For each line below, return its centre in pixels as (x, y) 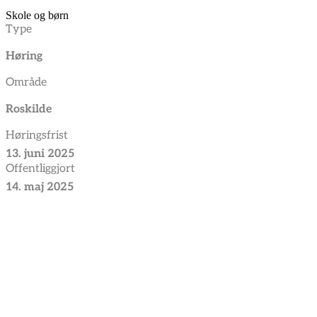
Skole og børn (37, 16)
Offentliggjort (40, 169)
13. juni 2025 (40, 154)
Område (26, 83)
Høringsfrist (37, 136)
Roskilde (29, 110)
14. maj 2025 (40, 188)
